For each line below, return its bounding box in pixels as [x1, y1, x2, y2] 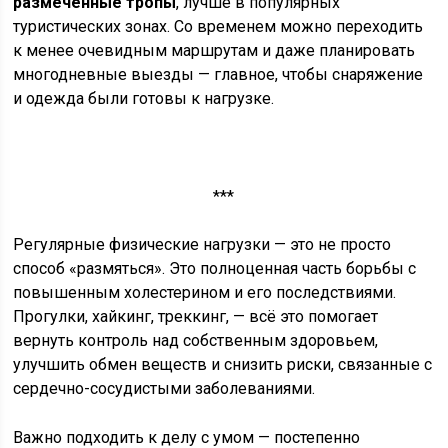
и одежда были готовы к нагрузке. [13, 89, 275, 108]
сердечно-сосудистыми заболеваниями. [13, 379, 316, 398]
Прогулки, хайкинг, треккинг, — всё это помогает [13, 307, 379, 326]
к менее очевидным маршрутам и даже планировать [13, 41, 416, 60]
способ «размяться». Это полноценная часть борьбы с [13, 259, 417, 278]
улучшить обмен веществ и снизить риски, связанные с [13, 355, 433, 374]
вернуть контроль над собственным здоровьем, [13, 331, 379, 350]
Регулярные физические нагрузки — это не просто [13, 235, 392, 254]
